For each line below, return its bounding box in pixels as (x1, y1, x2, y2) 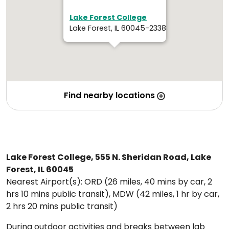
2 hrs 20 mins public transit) (6, 200, 118, 213)
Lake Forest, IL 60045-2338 (69, 23, 166, 34)
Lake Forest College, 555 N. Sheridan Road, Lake (6, 151, 211, 164)
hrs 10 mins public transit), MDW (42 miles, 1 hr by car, (6, 188, 219, 200)
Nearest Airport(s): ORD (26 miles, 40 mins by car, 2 (6, 176, 212, 188)
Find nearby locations (64, 89, 155, 102)
